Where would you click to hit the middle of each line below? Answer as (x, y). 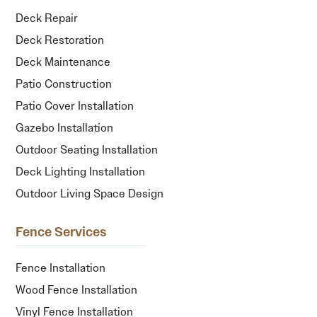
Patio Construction (64, 83)
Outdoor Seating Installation (87, 149)
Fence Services (62, 232)
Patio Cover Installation (75, 105)
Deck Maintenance (63, 62)
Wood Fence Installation (77, 289)
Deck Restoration (60, 40)
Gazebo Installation (65, 127)
